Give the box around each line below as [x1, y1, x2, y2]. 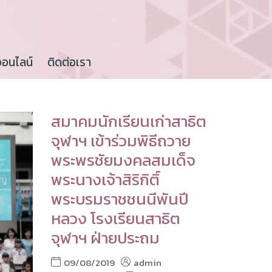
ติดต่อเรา [47, 53, 91, 72]
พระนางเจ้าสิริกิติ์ [50, 168, 160, 192]
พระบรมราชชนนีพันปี [50, 187, 188, 211]
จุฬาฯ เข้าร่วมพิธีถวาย [50, 129, 191, 153]
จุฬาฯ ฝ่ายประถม [50, 226, 160, 250]
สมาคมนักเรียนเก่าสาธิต [50, 109, 206, 134]
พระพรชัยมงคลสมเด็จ [50, 148, 195, 172]
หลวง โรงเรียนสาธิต [50, 206, 180, 231]
